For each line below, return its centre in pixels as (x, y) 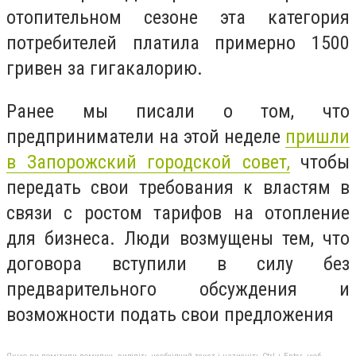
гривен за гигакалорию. (104, 69)
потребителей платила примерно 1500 (178, 43)
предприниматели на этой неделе (146, 136)
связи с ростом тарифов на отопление (178, 213)
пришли (317, 136)
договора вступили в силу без (178, 263)
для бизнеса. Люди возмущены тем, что (178, 238)
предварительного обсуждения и (178, 289)
